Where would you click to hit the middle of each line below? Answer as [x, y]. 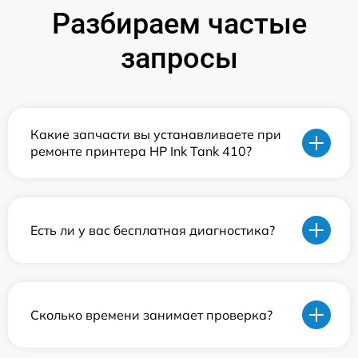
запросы [179, 59]
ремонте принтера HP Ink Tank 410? [141, 151]
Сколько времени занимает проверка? [151, 314]
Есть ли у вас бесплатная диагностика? [153, 230]
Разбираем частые [179, 24]
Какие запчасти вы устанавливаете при [156, 135]
